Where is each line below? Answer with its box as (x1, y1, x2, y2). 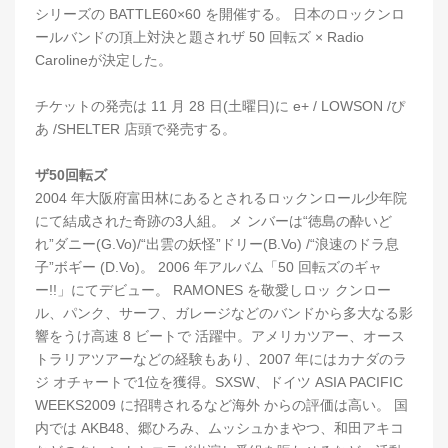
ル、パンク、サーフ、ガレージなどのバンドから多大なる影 (35, 304, 413, 321)
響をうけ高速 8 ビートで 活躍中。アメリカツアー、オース (35, 327, 405, 344)
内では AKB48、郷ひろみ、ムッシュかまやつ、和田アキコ (35, 419, 404, 436)
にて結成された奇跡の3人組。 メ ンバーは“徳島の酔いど (35, 212, 392, 229)
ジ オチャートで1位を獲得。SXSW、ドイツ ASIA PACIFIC (35, 373, 403, 390)
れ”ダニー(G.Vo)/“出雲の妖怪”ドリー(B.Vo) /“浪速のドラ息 (35, 235, 399, 252)
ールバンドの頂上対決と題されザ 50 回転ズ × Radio (35, 28, 364, 45)
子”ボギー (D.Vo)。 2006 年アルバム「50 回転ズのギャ (35, 258, 382, 275)
